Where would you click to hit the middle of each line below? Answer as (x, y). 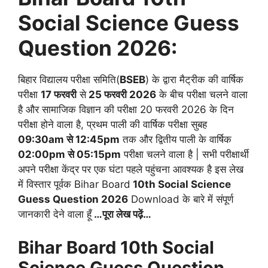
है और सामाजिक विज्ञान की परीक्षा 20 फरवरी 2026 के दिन (126, 110)
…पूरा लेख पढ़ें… (121, 214)
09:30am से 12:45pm (69, 140)
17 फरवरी (59, 95)
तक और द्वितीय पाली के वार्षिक (176, 140)
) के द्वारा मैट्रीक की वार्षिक (194, 80)
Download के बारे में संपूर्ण (181, 200)
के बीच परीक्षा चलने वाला (202, 95)
